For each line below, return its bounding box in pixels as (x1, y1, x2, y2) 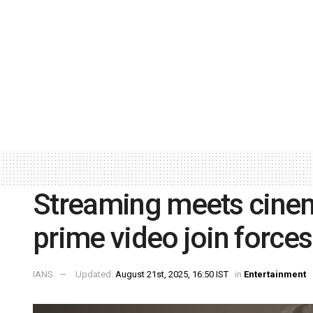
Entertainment (244, 269, 306, 280)
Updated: (75, 269, 115, 280)
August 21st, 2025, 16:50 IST (115, 269, 228, 280)
